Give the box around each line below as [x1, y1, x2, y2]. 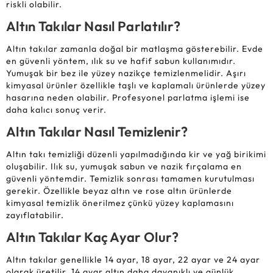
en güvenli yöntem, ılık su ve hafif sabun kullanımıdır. [6, 55, 236, 67]
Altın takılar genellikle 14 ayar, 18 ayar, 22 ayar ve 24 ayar [6, 254, 260, 266]
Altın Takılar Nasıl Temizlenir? [6, 123, 188, 141]
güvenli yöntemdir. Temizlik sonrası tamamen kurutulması [6, 173, 255, 185]
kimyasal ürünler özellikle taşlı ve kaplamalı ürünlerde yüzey [6, 80, 266, 91]
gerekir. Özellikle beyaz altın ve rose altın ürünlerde [6, 185, 232, 197]
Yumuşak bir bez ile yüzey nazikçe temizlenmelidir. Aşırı [6, 68, 246, 79]
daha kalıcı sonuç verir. [6, 104, 107, 116]
